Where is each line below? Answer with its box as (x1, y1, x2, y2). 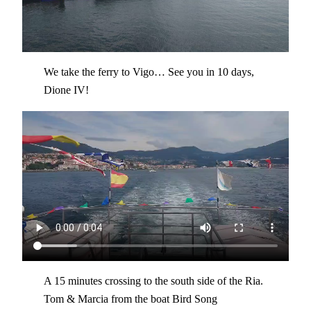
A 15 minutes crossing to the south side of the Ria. (43, 274, 263, 288)
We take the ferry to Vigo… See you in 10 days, (43, 65, 254, 79)
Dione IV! (43, 83, 89, 97)
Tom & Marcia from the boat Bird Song (43, 292, 217, 306)
